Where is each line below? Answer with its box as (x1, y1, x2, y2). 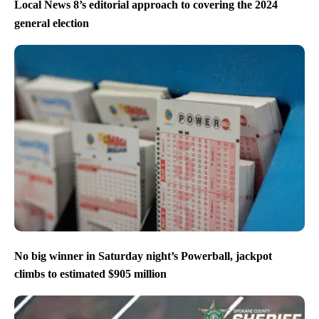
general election (14, 16, 89, 29)
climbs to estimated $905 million (14, 268, 167, 281)
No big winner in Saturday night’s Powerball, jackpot (14, 249, 272, 262)
